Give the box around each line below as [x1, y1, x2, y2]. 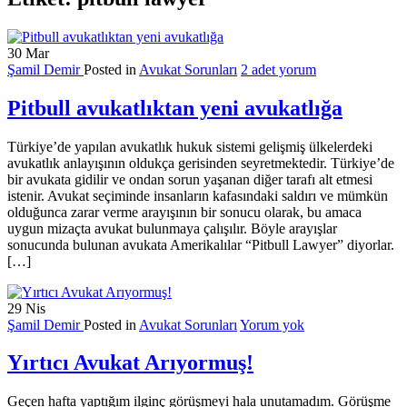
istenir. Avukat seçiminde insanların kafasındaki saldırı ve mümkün [7, 187, 388, 203]
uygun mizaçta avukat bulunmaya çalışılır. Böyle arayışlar [7, 220, 337, 236]
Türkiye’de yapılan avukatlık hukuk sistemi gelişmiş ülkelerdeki [7, 138, 372, 154]
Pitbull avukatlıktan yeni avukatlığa [7, 95, 342, 120]
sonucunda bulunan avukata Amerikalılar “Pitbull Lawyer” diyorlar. [7, 236, 394, 253]
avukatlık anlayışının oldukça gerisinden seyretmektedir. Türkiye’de [7, 154, 394, 171]
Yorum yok [240, 316, 304, 333]
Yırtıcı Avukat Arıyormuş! [7, 351, 253, 375]
